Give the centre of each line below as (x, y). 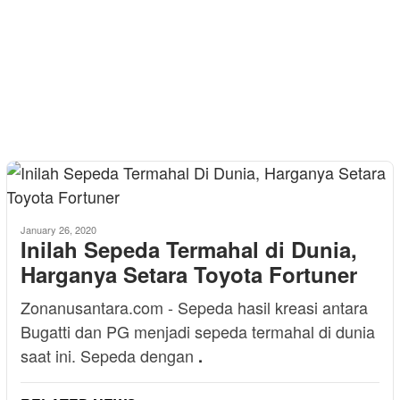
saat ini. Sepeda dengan (109, 355)
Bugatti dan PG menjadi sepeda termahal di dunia (198, 331)
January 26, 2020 (58, 229)
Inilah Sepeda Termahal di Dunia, (189, 249)
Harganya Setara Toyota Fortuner (189, 274)
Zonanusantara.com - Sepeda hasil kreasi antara (194, 307)
